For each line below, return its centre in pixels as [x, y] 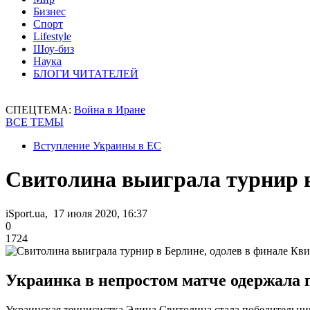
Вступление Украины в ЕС [97, 146]
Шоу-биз [54, 49]
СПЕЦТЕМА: [40, 110]
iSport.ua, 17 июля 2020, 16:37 [76, 213]
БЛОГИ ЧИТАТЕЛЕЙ [86, 74]
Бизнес [49, 11]
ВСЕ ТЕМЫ [35, 122]
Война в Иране [110, 110]
